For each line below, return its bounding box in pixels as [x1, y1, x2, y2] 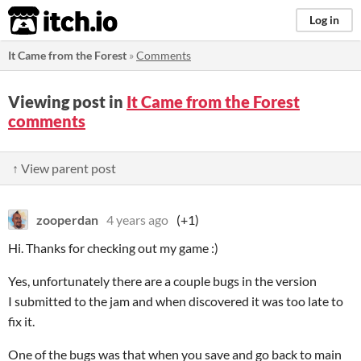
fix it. [8, 313, 35, 329]
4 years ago [106, 212, 168, 227]
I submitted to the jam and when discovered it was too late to [8, 293, 343, 309]
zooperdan [36, 212, 98, 227]
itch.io [7, 5, 78, 37]
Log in [309, 13, 339, 27]
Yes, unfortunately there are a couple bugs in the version [8, 273, 317, 288]
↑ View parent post [12, 160, 116, 176]
